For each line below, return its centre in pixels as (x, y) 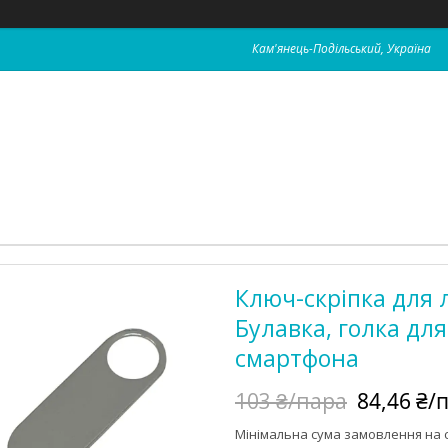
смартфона (297, 358)
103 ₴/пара (291, 400)
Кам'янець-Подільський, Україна (341, 48)
